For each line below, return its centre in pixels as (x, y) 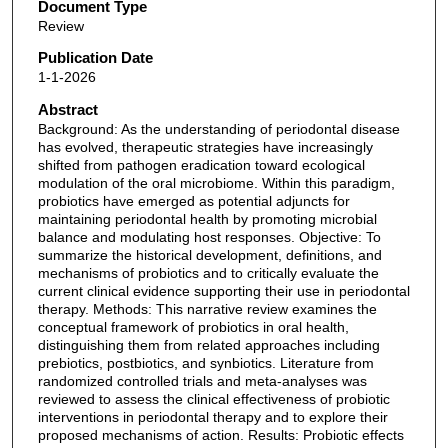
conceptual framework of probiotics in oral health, (193, 327)
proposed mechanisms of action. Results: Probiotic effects (220, 435)
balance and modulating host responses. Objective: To (209, 237)
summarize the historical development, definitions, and (209, 255)
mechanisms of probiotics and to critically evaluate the (208, 273)
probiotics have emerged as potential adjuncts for (193, 201)
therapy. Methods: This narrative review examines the (207, 309)
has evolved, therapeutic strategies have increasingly (205, 147)
